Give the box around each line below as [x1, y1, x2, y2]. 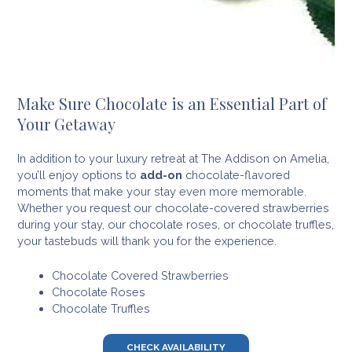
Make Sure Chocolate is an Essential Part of [16, 92, 327, 114]
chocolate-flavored [181, 167, 290, 181]
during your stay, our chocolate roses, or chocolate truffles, [16, 217, 334, 231]
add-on [139, 167, 182, 181]
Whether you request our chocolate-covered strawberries [16, 200, 329, 214]
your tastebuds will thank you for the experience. [16, 233, 283, 247]
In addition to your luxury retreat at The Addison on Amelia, [16, 151, 329, 165]
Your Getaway [16, 112, 119, 134]
